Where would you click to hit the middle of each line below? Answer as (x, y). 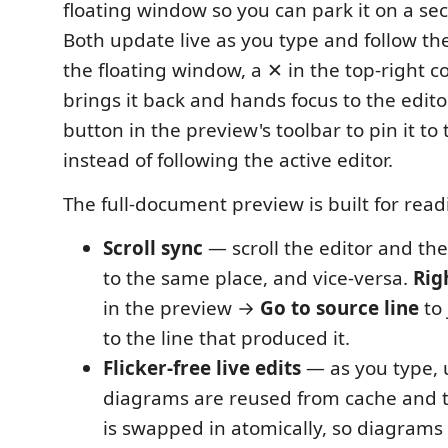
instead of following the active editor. (228, 160)
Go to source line (339, 308)
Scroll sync (153, 248)
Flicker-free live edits (202, 368)
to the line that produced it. (226, 338)
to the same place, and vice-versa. (258, 278)
